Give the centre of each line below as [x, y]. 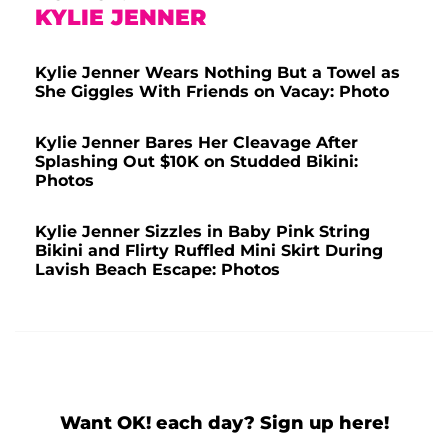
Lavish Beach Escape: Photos [157, 270]
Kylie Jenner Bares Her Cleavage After [196, 143]
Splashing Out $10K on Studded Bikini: [196, 162]
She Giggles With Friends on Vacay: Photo [212, 92]
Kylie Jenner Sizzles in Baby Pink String [202, 232]
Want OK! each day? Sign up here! [224, 423]
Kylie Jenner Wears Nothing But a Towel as [217, 73]
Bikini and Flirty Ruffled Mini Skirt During [209, 251]
